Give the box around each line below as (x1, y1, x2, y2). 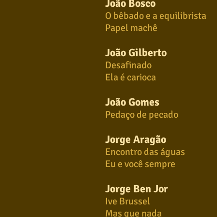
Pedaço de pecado (105, 108, 178, 121)
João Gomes (105, 95, 159, 108)
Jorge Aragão (105, 133, 166, 146)
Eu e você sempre (105, 158, 175, 170)
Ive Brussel (105, 195, 150, 207)
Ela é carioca (105, 71, 156, 83)
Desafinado (105, 59, 152, 71)
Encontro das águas (105, 146, 185, 158)
